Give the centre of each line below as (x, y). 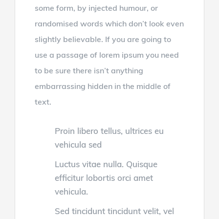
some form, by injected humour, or (96, 8)
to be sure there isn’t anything (89, 71)
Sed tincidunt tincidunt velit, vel (114, 211)
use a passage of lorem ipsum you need (107, 55)
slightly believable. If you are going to (103, 39)
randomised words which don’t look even (109, 24)
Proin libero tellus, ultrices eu (109, 131)
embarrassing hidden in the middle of (102, 86)
